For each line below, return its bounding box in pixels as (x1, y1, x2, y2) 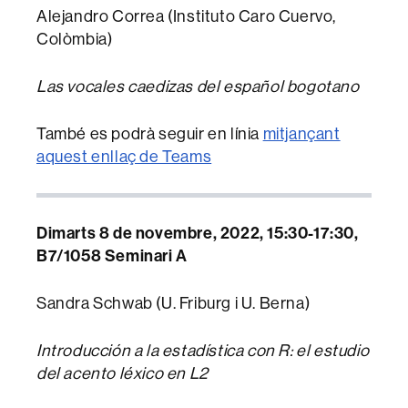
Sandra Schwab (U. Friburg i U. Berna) (36, 294, 311, 312)
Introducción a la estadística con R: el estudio (36, 342, 370, 360)
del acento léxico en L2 (36, 364, 209, 382)
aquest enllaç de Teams (36, 148, 212, 166)
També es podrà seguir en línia (36, 125, 263, 143)
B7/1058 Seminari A (36, 246, 188, 266)
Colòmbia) (36, 30, 113, 48)
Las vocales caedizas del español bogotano (36, 77, 360, 96)
